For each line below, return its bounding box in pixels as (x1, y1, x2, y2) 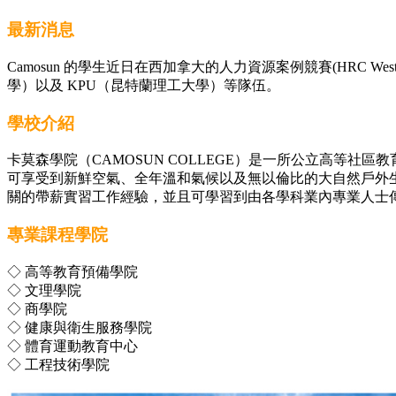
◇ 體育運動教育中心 (7, 338, 138, 354)
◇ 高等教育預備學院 (7, 263, 138, 279)
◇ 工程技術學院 (7, 356, 110, 372)
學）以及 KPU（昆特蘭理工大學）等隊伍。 (7, 77, 280, 93)
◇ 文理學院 (7, 282, 81, 298)
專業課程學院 (7, 225, 108, 244)
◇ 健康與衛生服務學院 (7, 319, 152, 335)
